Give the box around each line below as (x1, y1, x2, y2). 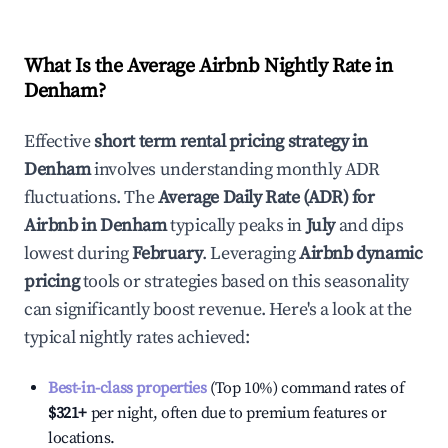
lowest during (24, 242, 133, 265)
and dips (335, 214, 404, 237)
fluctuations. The (24, 186, 158, 209)
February (132, 242, 203, 265)
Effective (24, 130, 94, 153)
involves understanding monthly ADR (90, 158, 380, 181)
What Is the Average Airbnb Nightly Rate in (24, 54, 393, 79)
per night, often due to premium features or (87, 403, 387, 423)
